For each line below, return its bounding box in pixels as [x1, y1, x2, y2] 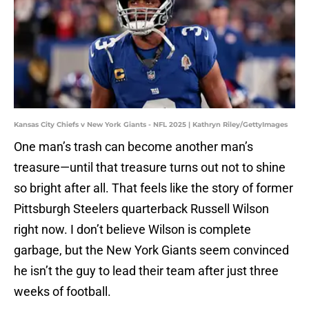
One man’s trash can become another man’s [14, 139, 253, 154]
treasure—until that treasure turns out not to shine [14, 160, 286, 175]
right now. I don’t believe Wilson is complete [14, 222, 251, 237]
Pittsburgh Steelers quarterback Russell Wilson [14, 201, 269, 217]
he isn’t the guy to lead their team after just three [14, 263, 279, 279]
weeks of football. [14, 284, 111, 299]
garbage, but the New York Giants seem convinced [14, 243, 289, 258]
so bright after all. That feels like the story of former [14, 181, 293, 196]
